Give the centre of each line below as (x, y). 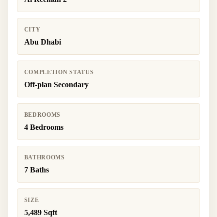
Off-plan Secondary (56, 84)
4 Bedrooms (44, 127)
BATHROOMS (44, 158)
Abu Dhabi (42, 42)
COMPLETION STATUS (59, 72)
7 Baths (36, 170)
